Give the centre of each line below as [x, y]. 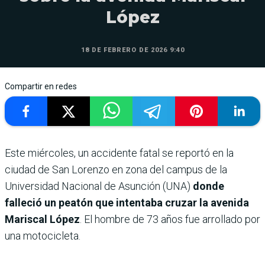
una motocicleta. [43, 235]
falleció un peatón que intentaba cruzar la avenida [127, 202]
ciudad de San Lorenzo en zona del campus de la [116, 169]
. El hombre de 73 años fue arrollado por [170, 219]
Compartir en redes [41, 86]
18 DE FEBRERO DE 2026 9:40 [132, 50]
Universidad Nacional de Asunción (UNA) [99, 186]
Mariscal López [42, 219]
